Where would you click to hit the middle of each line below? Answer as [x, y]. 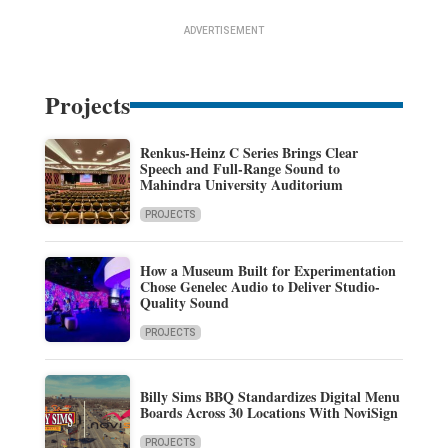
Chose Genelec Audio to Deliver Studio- [259, 286]
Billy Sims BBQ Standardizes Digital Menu [269, 396]
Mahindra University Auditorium [241, 184]
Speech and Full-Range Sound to [239, 168]
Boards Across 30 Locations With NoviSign [268, 412]
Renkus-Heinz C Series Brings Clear [248, 152]
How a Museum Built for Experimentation [267, 270]
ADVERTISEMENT [223, 31]
